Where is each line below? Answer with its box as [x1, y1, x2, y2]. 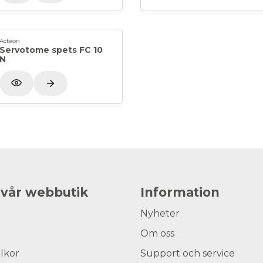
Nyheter [140, 208, 180, 219]
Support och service [140, 248, 235, 259]
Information [140, 185, 220, 200]
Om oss [140, 228, 174, 239]
